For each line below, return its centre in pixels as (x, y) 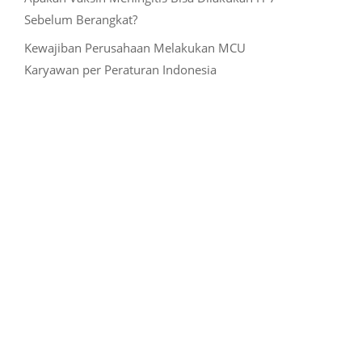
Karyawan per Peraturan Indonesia (120, 69)
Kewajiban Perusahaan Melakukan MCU (135, 48)
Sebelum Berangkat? (80, 19)
